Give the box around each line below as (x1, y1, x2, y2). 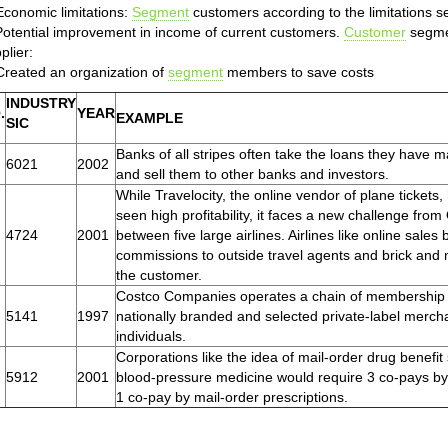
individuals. (116, 328, 186, 344)
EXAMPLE (116, 110, 183, 126)
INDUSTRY (6, 95, 76, 111)
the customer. (116, 267, 202, 283)
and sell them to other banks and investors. (116, 166, 389, 182)
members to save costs (223, 64, 374, 80)
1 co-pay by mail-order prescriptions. (116, 389, 348, 405)
